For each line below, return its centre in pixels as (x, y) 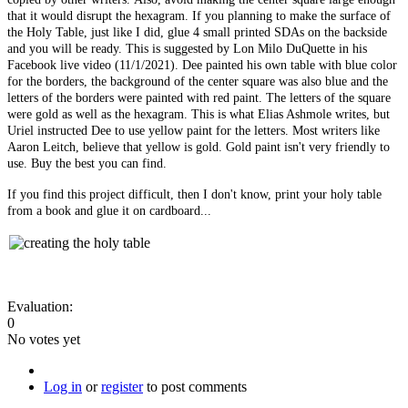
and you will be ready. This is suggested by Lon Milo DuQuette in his (187, 48)
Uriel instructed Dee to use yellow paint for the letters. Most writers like (194, 130)
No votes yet (44, 339)
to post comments (195, 386)
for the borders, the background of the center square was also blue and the (198, 81)
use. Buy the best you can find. (87, 163)
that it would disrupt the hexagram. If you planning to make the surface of (199, 15)
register (122, 386)
